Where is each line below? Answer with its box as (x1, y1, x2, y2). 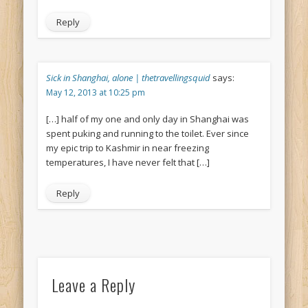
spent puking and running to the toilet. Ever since (45, 127, 249, 140)
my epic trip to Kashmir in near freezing (45, 142, 209, 155)
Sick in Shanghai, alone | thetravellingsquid (45, 71, 210, 85)
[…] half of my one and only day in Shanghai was (45, 113, 249, 126)
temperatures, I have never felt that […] (45, 156, 210, 169)
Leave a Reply (51, 272, 135, 298)
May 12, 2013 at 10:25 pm (45, 87, 145, 99)
